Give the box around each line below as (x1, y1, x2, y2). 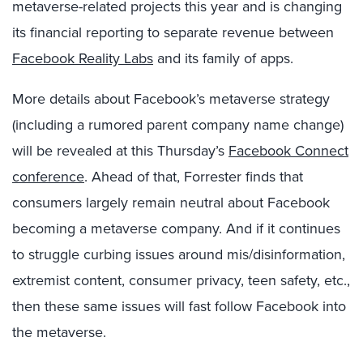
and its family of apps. (153, 48, 293, 69)
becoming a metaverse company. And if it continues (12, 218, 340, 239)
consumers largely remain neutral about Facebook (12, 192, 330, 213)
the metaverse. (12, 322, 106, 343)
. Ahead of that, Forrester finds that (84, 166, 303, 187)
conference (12, 166, 84, 187)
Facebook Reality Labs (12, 48, 153, 69)
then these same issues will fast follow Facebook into (12, 296, 346, 317)
